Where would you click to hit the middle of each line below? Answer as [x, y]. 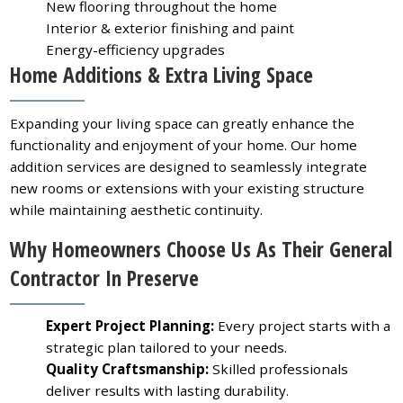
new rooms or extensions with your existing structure [188, 188]
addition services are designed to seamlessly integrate [189, 166]
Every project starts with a [303, 326]
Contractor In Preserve [105, 278]
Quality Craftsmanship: [128, 369]
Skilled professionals [279, 369]
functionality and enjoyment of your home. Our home [184, 144]
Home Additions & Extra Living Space [162, 75]
